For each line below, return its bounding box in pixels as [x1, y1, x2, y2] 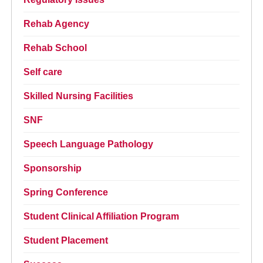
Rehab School [23, 43, 87, 53]
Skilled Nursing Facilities [23, 91, 134, 102]
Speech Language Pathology [23, 139, 154, 150]
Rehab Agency [23, 19, 90, 29]
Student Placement [23, 235, 109, 246]
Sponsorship [23, 163, 82, 174]
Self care [23, 67, 63, 77]
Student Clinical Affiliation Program [23, 211, 180, 222]
